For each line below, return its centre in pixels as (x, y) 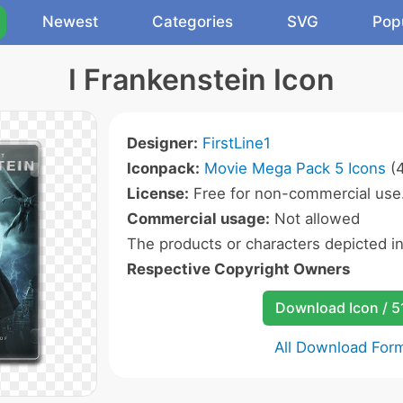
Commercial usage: (198, 219)
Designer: (162, 143)
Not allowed (315, 219)
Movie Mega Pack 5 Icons (295, 168)
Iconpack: (163, 168)
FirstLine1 (237, 143)
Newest (70, 22)
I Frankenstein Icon (201, 80)
